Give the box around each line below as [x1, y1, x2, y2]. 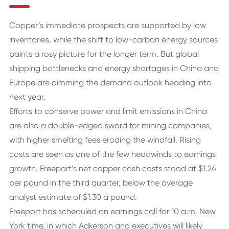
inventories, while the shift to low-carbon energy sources [9, 35, 218, 44]
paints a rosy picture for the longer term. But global [9, 49, 199, 59]
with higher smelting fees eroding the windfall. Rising [9, 135, 201, 145]
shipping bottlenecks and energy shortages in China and [9, 63, 219, 73]
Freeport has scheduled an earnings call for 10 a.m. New [9, 207, 216, 216]
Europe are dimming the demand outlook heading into [9, 78, 212, 87]
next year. [9, 92, 45, 102]
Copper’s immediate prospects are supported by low [9, 20, 206, 30]
